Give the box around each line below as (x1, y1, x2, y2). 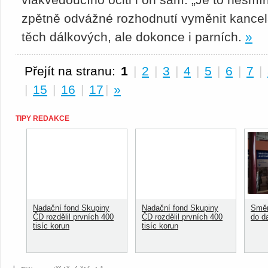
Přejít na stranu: (25, 64, 115, 78)
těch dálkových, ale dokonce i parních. (22, 30, 245, 44)
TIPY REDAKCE (16, 114, 69, 123)
